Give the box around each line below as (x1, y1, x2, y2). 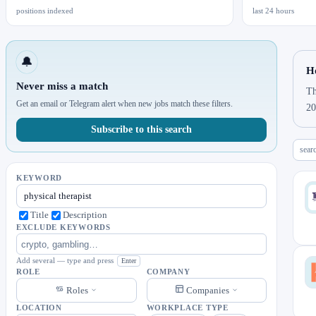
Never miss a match (16, 80, 108, 92)
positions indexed (16, 6, 73, 15)
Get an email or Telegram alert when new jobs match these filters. (16, 99, 233, 109)
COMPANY (146, 268, 190, 276)
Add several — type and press (16, 256, 116, 265)
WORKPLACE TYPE (146, 304, 229, 312)
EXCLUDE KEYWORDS (16, 224, 111, 231)
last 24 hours (253, 6, 294, 15)
